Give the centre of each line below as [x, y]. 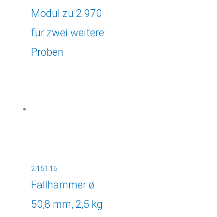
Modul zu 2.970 [66, 14]
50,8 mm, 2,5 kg [67, 204]
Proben [47, 52]
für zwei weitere [67, 33]
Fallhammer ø [62, 185]
